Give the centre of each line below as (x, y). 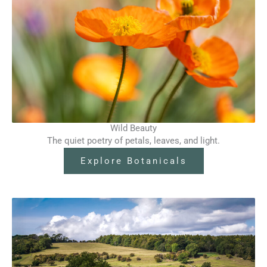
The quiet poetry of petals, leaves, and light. (133, 141)
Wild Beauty (133, 128)
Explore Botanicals (133, 161)
